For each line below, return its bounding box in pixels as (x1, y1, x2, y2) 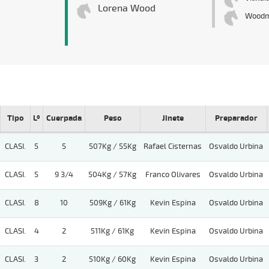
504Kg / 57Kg (88, 170, 136, 180)
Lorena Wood (97, 2, 156, 15)
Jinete (162, 113, 184, 124)
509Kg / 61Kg (89, 198, 136, 208)
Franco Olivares (145, 170, 201, 180)
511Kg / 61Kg (91, 226, 134, 237)
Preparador (215, 113, 258, 124)
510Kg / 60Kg (89, 255, 136, 265)
